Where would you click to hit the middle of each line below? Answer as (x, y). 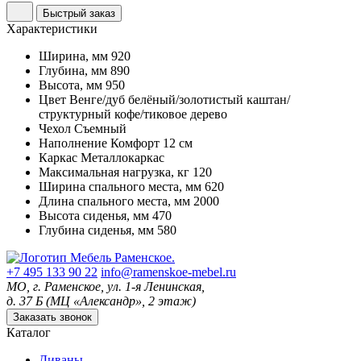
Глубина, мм (73, 70)
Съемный (100, 128)
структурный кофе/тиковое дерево (133, 114)
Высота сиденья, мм (94, 215)
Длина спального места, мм (114, 201)
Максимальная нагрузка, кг (114, 172)
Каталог (29, 332)
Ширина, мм (73, 56)
